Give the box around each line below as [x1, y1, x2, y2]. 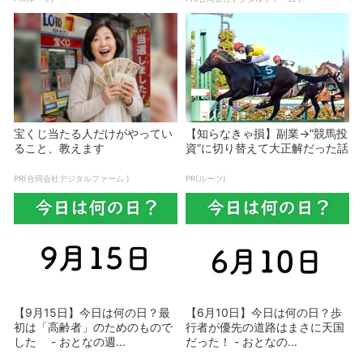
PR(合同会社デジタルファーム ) [14, 173, 130, 183]
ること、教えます [14, 140, 105, 155]
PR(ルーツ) [186, 173, 226, 183]
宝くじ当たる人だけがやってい [14, 126, 173, 140]
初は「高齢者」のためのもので [14, 320, 173, 335]
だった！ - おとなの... [186, 335, 297, 349]
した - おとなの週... [14, 335, 126, 349]
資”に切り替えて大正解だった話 [186, 140, 348, 155]
